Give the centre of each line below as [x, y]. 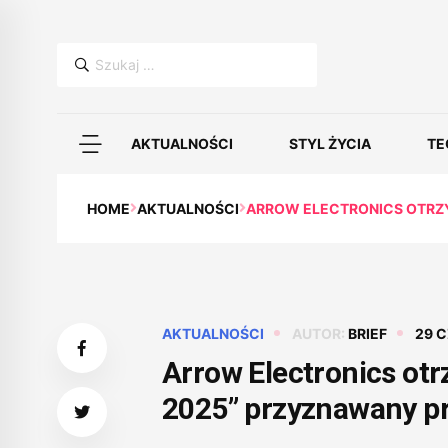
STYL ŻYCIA [330, 143]
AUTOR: [320, 333]
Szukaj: [83, 53]
